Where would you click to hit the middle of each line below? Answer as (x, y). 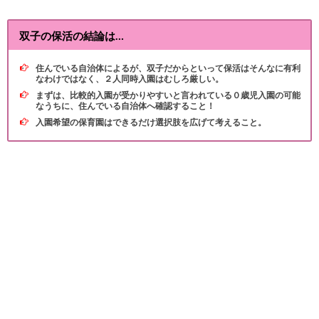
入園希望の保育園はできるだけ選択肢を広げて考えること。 (151, 122)
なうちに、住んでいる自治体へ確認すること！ (125, 106)
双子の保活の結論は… (72, 35)
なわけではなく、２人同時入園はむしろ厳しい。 (130, 79)
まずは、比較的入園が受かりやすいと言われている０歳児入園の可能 (168, 95)
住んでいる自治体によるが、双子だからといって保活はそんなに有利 (168, 68)
